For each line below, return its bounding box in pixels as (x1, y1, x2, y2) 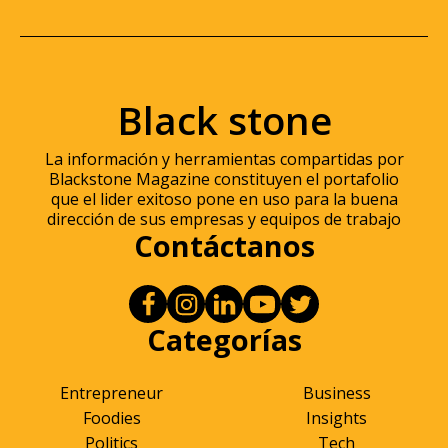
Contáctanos (133, 226, 315, 266)
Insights (306, 407, 367, 430)
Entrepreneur (60, 382, 163, 405)
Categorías (146, 320, 302, 360)
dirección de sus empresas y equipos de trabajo (47, 208, 401, 231)
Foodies (82, 407, 141, 430)
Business (302, 382, 371, 405)
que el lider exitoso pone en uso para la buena (50, 188, 398, 211)
